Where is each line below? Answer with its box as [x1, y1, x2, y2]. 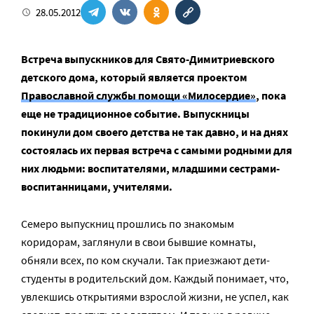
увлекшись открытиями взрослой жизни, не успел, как [21, 289, 289, 303]
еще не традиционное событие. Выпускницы [21, 107, 250, 121]
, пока [256, 88, 286, 102]
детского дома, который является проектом [21, 70, 247, 84]
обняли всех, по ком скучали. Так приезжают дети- [21, 253, 270, 267]
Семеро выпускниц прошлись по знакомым [21, 217, 234, 231]
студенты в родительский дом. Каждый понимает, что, [21, 271, 289, 285]
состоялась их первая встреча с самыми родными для [21, 143, 292, 157]
